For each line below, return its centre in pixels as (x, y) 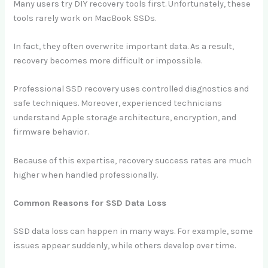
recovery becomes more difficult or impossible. (108, 60)
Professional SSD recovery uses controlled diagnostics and (131, 89)
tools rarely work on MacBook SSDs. (85, 18)
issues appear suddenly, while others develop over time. (125, 246)
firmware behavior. (51, 132)
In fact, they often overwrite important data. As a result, (124, 46)
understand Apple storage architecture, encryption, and (125, 118)
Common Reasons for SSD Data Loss (90, 203)
